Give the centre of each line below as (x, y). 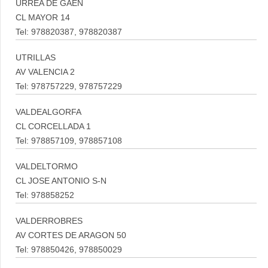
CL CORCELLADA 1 (53, 127)
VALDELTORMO (47, 167)
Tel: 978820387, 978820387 (69, 32)
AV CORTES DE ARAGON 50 (71, 235)
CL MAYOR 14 (43, 18)
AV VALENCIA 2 (45, 72)
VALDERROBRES (49, 221)
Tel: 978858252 (45, 195)
